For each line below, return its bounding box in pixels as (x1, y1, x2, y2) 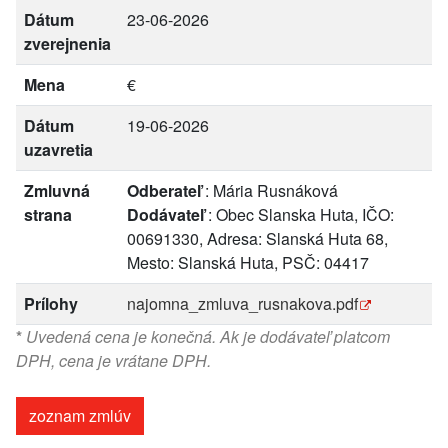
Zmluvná (24, 179, 90, 202)
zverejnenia (24, 32, 111, 55)
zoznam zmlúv (29, 404, 131, 427)
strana (24, 203, 72, 226)
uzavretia (24, 138, 93, 161)
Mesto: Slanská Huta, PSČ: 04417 (127, 251, 369, 274)
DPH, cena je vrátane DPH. (16, 349, 211, 372)
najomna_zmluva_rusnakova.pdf (127, 292, 358, 315)
